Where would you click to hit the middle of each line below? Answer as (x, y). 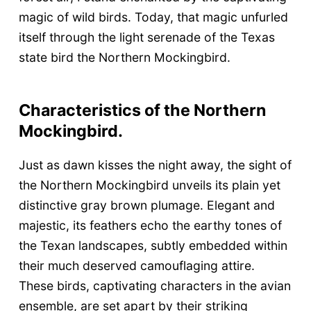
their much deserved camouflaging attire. (136, 266)
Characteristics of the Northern (142, 110)
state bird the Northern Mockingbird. (124, 58)
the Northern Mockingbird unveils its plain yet (149, 185)
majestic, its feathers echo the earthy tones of (150, 226)
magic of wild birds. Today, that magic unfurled (153, 17)
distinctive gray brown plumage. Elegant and (146, 205)
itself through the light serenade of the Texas (146, 37)
